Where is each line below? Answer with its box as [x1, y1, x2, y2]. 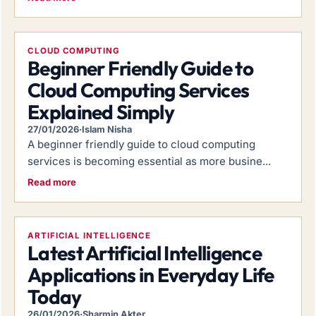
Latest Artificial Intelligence [28, 240, 262, 265]
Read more [28, 176, 76, 188]
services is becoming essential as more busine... [28, 154, 271, 168]
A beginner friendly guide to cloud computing [28, 137, 255, 151]
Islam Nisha [82, 123, 132, 135]
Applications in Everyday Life [28, 262, 274, 287]
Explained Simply [28, 99, 174, 124]
